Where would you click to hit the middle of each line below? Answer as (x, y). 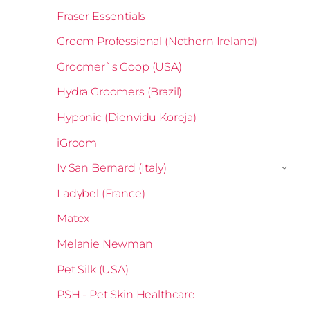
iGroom (77, 143)
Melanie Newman (105, 244)
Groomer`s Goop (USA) (119, 66)
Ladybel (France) (101, 193)
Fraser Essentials (101, 16)
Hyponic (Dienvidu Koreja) (127, 118)
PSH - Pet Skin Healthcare (126, 295)
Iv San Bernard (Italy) (112, 168)
